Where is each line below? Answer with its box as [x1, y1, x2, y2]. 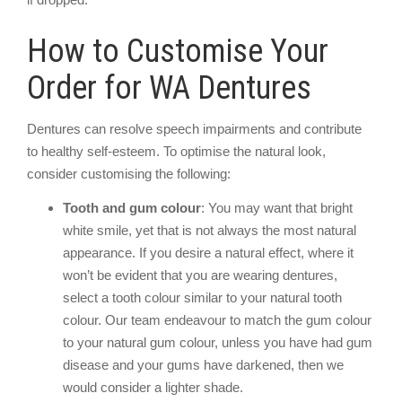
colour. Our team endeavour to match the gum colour [63, 311, 371, 328]
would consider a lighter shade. [63, 379, 243, 395]
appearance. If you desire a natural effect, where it [63, 244, 354, 260]
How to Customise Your [27, 31, 328, 70]
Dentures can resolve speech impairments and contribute [27, 121, 362, 136]
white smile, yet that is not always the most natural [63, 222, 356, 238]
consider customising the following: [27, 166, 231, 181]
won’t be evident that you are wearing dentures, [63, 267, 337, 283]
